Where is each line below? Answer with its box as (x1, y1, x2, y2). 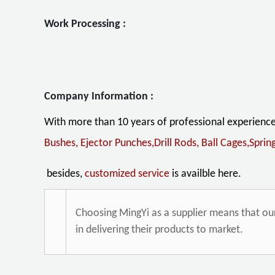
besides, (47, 168, 85, 180)
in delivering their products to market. (76, 224, 243, 236)
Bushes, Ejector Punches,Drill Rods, (44, 137, 201, 149)
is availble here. (172, 168, 241, 180)
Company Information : (44, 91, 153, 103)
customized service (85, 168, 172, 180)
